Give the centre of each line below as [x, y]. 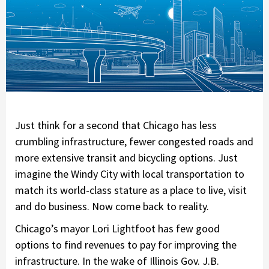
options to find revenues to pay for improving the [126, 245]
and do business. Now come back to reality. [112, 207]
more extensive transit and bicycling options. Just [126, 158]
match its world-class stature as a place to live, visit [131, 190]
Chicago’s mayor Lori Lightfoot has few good [117, 229]
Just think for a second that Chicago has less [116, 125]
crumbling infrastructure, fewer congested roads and [134, 142]
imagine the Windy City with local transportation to [130, 174]
